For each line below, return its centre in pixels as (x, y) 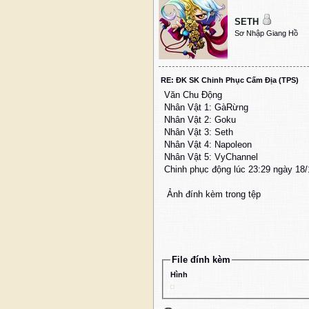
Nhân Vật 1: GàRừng (206, 108)
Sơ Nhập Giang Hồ (266, 33)
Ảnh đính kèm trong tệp (212, 195)
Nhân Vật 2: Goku (200, 120)
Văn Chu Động (193, 95)
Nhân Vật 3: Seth (200, 132)
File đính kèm (201, 260)
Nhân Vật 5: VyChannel (211, 157)
